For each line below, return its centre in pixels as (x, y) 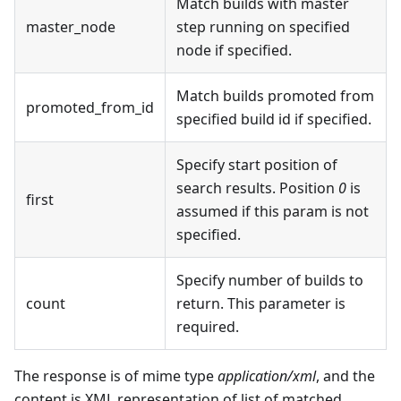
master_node (71, 27)
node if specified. (234, 51)
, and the (346, 376)
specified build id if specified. (274, 119)
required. (208, 327)
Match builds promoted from (275, 96)
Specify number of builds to (270, 281)
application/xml (267, 376)
